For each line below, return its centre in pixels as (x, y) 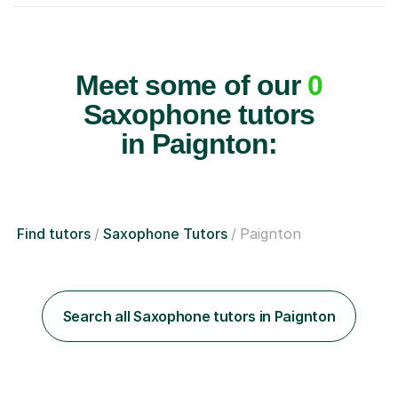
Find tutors (54, 234)
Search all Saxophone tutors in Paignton (199, 317)
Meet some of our (191, 86)
